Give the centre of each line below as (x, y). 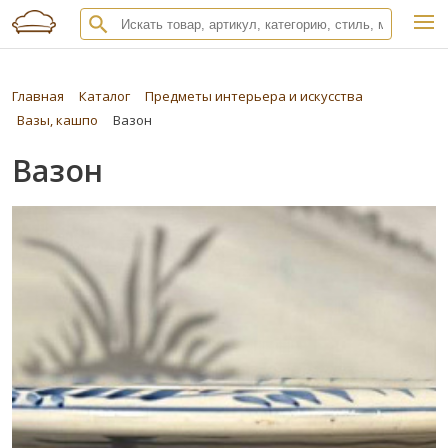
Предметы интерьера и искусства (254, 96)
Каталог (104, 96)
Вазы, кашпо (57, 120)
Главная (38, 96)
